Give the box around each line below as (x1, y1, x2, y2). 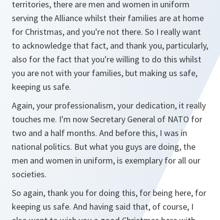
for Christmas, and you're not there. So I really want (12, 26, 201, 37)
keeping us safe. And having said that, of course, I (12, 201, 193, 212)
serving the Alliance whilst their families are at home (12, 12, 204, 24)
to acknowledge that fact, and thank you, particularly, (12, 40, 208, 51)
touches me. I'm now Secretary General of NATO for (12, 113, 202, 125)
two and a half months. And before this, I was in (12, 127, 187, 138)
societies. (12, 168, 47, 180)
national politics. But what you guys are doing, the (12, 141, 195, 152)
